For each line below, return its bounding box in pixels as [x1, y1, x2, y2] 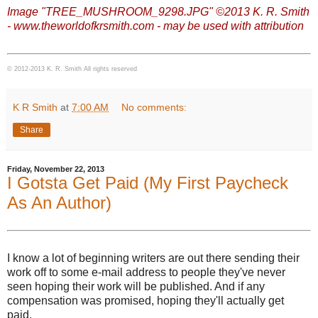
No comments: [121, 101, 187, 113]
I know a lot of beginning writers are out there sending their [7, 251, 300, 264]
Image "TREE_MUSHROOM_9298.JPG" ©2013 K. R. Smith [7, 6, 309, 18]
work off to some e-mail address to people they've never [7, 265, 285, 278]
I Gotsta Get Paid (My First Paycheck [7, 172, 288, 192]
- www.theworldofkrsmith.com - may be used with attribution [7, 20, 304, 33]
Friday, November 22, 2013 [7, 164, 104, 173]
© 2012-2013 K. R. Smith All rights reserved [7, 65, 137, 72]
